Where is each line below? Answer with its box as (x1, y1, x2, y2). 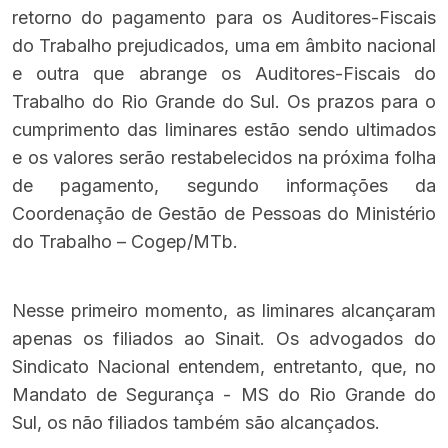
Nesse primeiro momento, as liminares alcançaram (12, 300, 436, 321)
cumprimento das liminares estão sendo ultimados (12, 119, 436, 140)
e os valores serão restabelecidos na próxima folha (12, 147, 436, 168)
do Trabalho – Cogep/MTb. (12, 231, 238, 252)
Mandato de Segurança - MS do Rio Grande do (12, 384, 436, 405)
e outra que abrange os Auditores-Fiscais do (12, 63, 436, 84)
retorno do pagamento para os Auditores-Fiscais (12, 7, 436, 28)
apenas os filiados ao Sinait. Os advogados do (12, 328, 436, 349)
